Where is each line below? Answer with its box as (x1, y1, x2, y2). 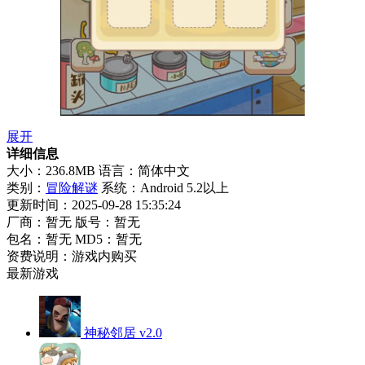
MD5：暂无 (75, 231, 142, 246)
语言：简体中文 (99, 163, 190, 178)
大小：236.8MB (7, 163, 95, 178)
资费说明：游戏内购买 (7, 248, 137, 263)
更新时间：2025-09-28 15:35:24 (7, 197, 181, 212)
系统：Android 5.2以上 (101, 180, 229, 195)
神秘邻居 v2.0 (84, 325, 162, 340)
